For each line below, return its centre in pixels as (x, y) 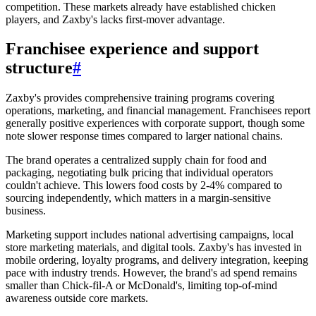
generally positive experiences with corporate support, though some (155, 123)
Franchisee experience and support (132, 49)
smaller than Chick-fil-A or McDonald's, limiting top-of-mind (141, 286)
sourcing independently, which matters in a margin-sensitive (138, 198)
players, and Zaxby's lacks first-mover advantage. (115, 19)
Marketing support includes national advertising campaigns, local (150, 235)
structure (39, 68)
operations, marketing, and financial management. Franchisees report (158, 111)
